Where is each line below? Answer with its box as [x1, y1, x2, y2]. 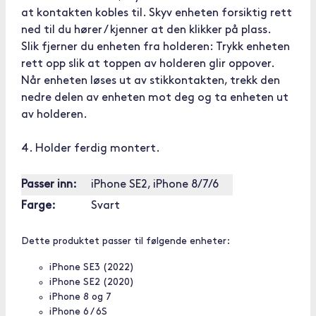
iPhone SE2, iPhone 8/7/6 [91, 179, 219, 190]
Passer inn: [21, 179, 77, 190]
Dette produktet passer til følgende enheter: [21, 236, 230, 247]
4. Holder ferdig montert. [21, 143, 160, 154]
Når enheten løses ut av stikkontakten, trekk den [21, 75, 280, 87]
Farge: [21, 200, 56, 212]
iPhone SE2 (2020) [49, 277, 134, 288]
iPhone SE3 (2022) [49, 262, 134, 273]
